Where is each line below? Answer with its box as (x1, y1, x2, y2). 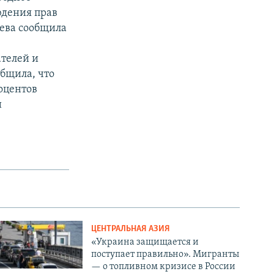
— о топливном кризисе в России (91, 262, 236, 272)
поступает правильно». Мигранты (91, 250, 240, 260)
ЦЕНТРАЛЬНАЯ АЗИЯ (91, 224, 171, 234)
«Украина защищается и (91, 237, 199, 248)
